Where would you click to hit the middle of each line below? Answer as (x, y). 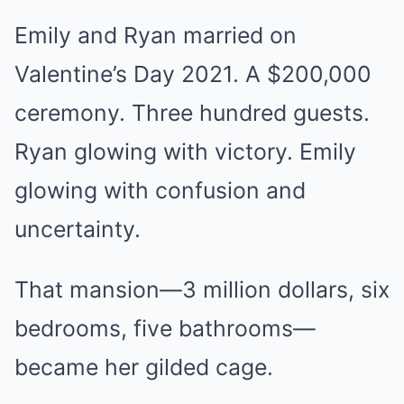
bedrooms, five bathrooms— (165, 328)
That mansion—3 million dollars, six (202, 289)
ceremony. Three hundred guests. (192, 113)
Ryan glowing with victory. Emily (185, 151)
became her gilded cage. (144, 367)
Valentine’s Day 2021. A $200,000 (193, 74)
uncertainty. (78, 229)
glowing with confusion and (160, 190)
